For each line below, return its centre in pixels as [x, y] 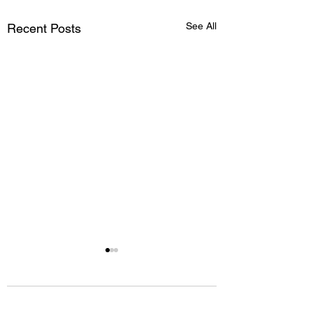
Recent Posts [44, 28]
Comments [46, 306]
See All [201, 26]
